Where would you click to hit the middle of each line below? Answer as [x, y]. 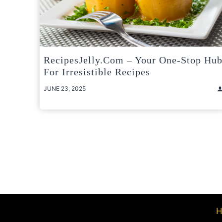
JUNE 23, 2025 [65, 89]
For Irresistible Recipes [97, 72]
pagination [75, 161]
